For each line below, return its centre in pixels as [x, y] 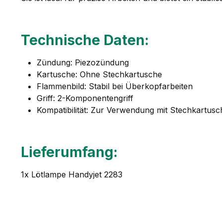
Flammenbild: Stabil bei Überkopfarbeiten [115, 86]
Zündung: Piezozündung [83, 62]
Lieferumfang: [69, 152]
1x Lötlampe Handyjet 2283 [72, 174]
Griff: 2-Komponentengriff [85, 98]
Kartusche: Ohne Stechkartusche [99, 74]
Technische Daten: [85, 40]
